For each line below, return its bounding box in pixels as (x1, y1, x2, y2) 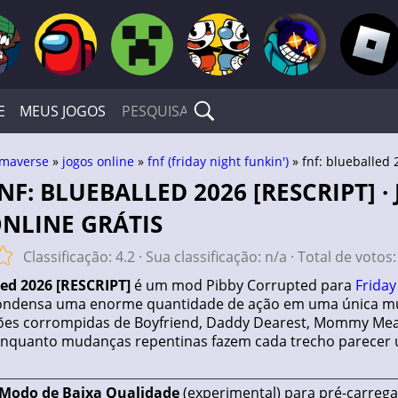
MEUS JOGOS (20, 101, 106, 121)
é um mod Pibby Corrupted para (131, 275, 355, 295)
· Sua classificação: (135, 247, 265, 267)
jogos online (62, 153, 134, 170)
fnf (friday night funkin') (147, 153, 289, 170)
